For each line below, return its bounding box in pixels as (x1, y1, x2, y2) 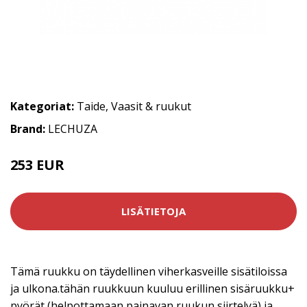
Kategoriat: (10, 98, 74, 114)
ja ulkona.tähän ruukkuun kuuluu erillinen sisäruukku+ (10, 280, 295, 296)
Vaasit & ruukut (111, 98, 191, 114)
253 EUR (10, 155, 64, 174)
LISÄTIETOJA (121, 204, 186, 219)
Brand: (10, 121, 48, 136)
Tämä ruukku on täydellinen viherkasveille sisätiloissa (10, 263, 287, 279)
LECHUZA (48, 121, 97, 136)
